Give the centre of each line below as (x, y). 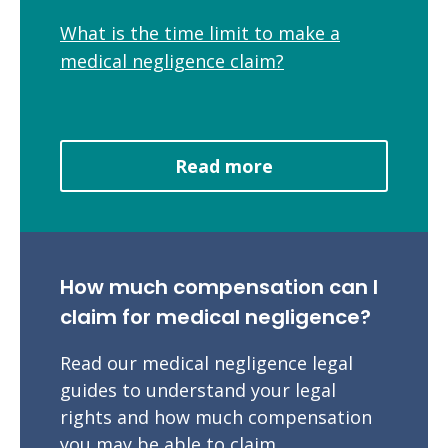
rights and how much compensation (216, 416)
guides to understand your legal (198, 389)
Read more (224, 165)
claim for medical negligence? (215, 316)
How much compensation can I (219, 286)
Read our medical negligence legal (206, 362)
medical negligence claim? (172, 60)
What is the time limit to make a (200, 32)
